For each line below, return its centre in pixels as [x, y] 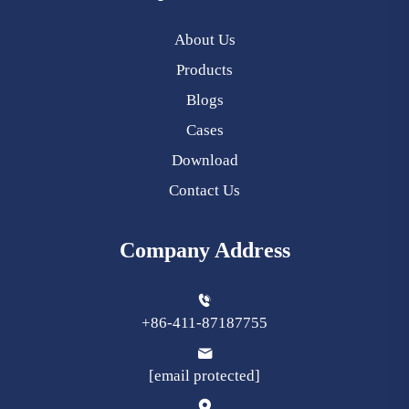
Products [204, 69]
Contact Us [204, 190]
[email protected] [204, 375]
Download [204, 160]
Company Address [204, 250]
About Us [204, 39]
